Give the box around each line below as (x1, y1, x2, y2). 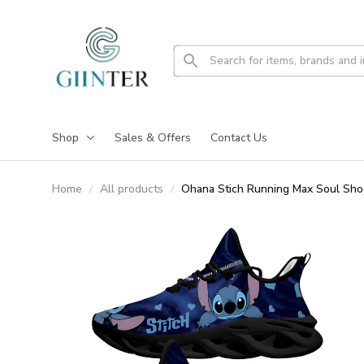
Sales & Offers (115, 129, 191, 145)
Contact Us (210, 129, 267, 145)
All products (100, 181, 163, 197)
